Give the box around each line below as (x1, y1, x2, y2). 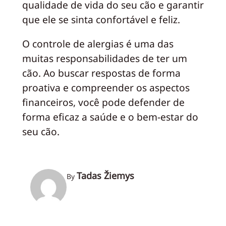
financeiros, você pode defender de (22, 95, 185, 109)
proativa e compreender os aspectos (22, 81, 190, 95)
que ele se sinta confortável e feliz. (22, 13, 180, 27)
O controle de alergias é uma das (22, 37, 174, 51)
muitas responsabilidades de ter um (22, 51, 187, 66)
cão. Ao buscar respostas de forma (22, 66, 181, 80)
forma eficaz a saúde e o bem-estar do (22, 110, 198, 124)
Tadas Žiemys (76, 169, 134, 182)
